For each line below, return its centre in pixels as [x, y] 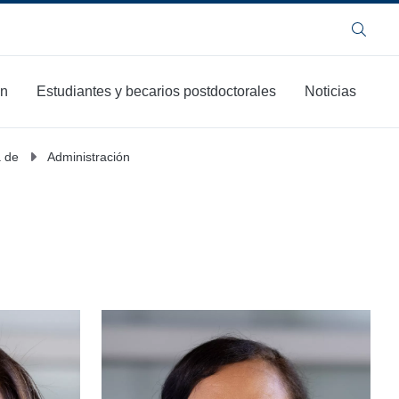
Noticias [330, 91]
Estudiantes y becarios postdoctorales [156, 91]
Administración [89, 156]
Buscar [377, 36]
